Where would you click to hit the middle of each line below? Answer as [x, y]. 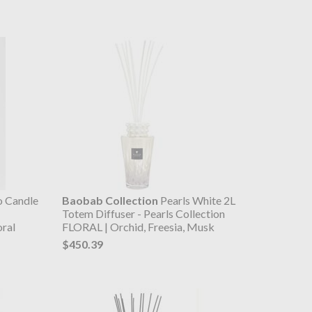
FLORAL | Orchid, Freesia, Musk [138, 227]
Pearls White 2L [196, 201]
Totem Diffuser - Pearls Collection [143, 214]
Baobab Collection [110, 201]
